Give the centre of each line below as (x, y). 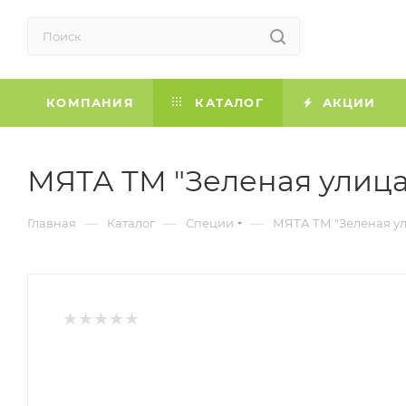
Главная (52, 222)
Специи (210, 222)
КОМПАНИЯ (90, 102)
